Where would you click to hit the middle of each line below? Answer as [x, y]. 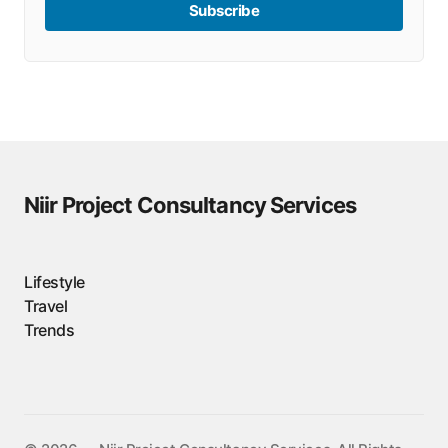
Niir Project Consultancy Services [190, 205]
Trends [49, 330]
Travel [46, 306]
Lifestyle [54, 282]
